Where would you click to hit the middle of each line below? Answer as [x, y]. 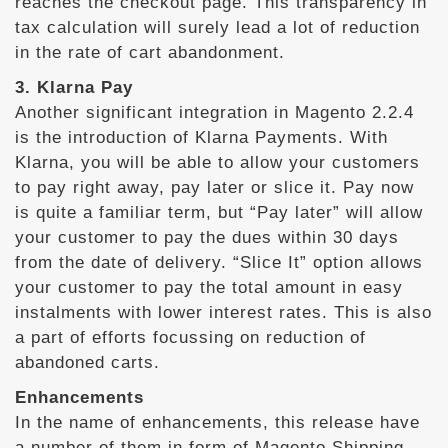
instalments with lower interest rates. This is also [223, 312]
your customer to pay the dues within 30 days [207, 237]
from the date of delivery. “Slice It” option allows [219, 262]
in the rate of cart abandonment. [150, 52]
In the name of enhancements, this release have [217, 422]
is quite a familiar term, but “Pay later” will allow [219, 212]
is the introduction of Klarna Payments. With [201, 137]
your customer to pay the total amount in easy [209, 287]
